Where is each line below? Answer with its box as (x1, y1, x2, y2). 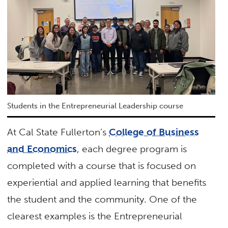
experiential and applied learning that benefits (7, 177, 207, 189)
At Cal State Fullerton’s (7, 126, 109, 138)
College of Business (109, 126, 199, 138)
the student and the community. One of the (7, 193, 197, 206)
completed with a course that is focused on (7, 160, 196, 172)
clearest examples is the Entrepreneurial (7, 210, 183, 222)
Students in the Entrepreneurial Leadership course (7, 101, 184, 111)
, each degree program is (77, 143, 187, 155)
